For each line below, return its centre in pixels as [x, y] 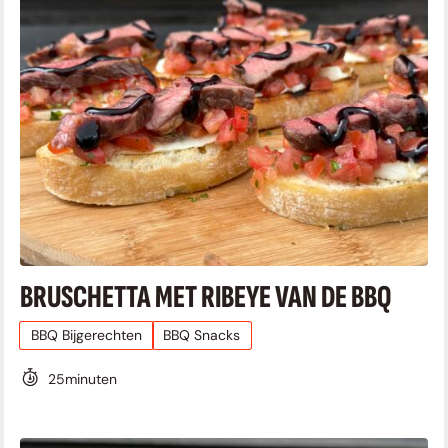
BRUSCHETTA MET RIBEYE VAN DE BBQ [205, 297]
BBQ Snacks [202, 335]
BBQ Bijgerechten [86, 335]
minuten [91, 379]
